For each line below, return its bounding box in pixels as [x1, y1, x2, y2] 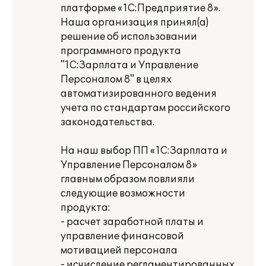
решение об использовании [61, 31, 197, 43]
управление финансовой [61, 230, 184, 242]
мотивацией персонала [61, 245, 178, 256]
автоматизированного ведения [61, 88, 217, 100]
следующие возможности [61, 188, 185, 199]
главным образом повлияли [61, 173, 195, 185]
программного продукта [61, 45, 181, 57]
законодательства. [61, 116, 154, 128]
